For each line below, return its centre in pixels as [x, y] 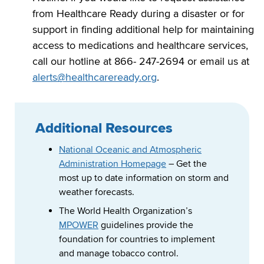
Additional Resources [104, 128]
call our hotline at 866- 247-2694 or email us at [141, 61]
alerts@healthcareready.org [95, 77]
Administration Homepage [113, 164]
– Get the [187, 164]
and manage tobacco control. [119, 254]
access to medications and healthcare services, [140, 45]
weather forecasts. [97, 192]
